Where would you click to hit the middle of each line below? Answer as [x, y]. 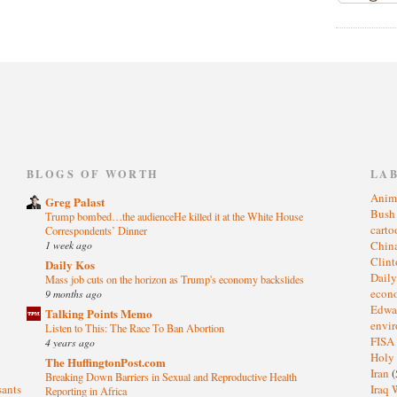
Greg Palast [75, 202]
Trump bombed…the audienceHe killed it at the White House [174, 217]
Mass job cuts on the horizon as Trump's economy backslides [175, 280]
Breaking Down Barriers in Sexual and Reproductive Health [171, 377]
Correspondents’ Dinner [96, 231]
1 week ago [69, 245]
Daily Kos [70, 265]
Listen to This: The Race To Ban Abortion [135, 328]
